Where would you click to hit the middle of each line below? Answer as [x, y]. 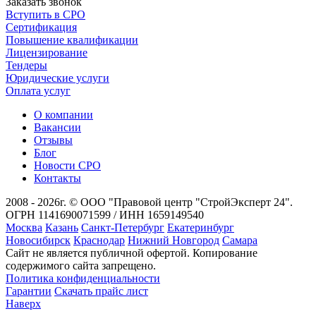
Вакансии [57, 128]
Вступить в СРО [45, 15]
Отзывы [53, 140]
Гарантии [29, 291]
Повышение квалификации [72, 40]
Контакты [57, 178]
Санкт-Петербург [123, 228]
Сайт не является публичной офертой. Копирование [132, 253]
